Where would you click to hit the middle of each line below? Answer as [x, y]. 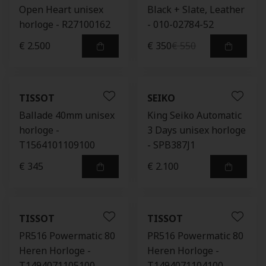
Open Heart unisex [61, 9]
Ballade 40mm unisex [67, 115]
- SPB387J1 [171, 145]
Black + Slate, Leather [196, 9]
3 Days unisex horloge [197, 130]
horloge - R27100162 [65, 24]
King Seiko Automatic [194, 115]
